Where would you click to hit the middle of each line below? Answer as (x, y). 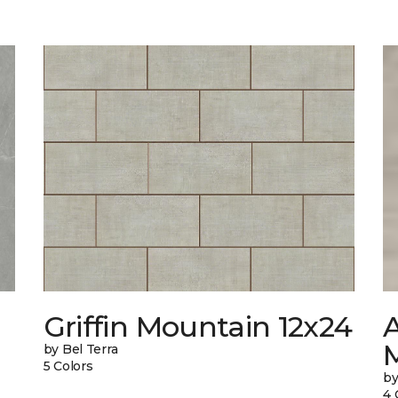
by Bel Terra (80, 350)
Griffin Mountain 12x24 (198, 327)
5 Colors (68, 366)
